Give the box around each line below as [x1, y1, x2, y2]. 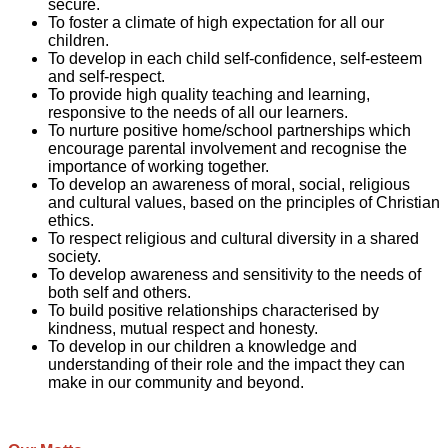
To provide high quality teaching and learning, [48, 86, 370, 104]
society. [48, 248, 101, 266]
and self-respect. [48, 68, 165, 86]
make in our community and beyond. [48, 374, 304, 392]
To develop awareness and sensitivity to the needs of [48, 266, 421, 284]
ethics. [48, 212, 94, 230]
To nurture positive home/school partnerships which [48, 122, 411, 140]
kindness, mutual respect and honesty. [48, 320, 318, 338]
